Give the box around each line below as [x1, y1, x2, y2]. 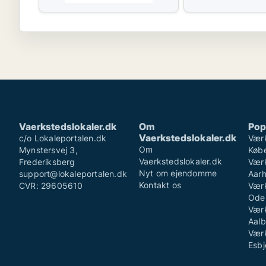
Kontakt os [139, 180, 181, 190]
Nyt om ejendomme [139, 168, 217, 178]
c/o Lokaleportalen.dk [19, 133, 107, 143]
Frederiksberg [19, 157, 75, 167]
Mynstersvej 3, [19, 145, 78, 155]
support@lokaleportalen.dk [19, 169, 127, 179]
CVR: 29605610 [19, 180, 83, 191]
